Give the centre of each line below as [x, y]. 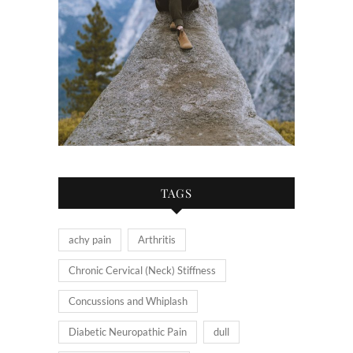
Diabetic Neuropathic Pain [128, 332]
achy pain [90, 240]
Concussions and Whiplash [128, 301]
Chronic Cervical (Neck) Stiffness [142, 271]
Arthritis [157, 240]
